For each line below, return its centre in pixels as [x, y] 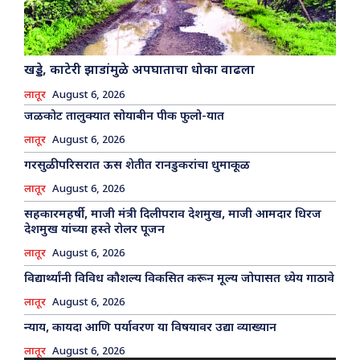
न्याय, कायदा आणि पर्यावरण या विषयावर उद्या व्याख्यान [150, 329]
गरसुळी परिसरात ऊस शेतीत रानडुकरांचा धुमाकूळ [139, 166]
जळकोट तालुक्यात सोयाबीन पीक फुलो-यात [124, 117]
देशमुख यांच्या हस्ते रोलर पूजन [94, 231]
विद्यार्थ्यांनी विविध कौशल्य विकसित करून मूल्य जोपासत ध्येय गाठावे [179, 280]
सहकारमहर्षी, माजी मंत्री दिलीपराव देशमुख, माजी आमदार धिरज [173, 215]
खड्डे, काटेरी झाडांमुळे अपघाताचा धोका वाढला [139, 72]
